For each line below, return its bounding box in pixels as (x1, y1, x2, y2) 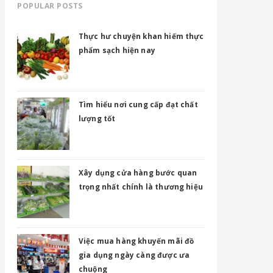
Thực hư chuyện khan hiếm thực (79, 31, 204, 41)
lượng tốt (79, 113, 116, 123)
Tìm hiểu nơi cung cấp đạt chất (79, 99, 198, 109)
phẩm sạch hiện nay (79, 45, 155, 55)
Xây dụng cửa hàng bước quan (79, 168, 197, 177)
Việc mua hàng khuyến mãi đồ (79, 236, 194, 246)
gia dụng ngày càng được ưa (79, 250, 190, 260)
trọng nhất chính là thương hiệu (79, 182, 203, 191)
